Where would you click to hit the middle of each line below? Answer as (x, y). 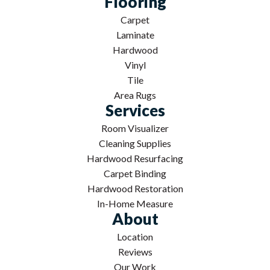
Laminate (135, 34)
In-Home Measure (135, 203)
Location (135, 236)
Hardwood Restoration (135, 188)
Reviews (135, 251)
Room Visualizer (135, 128)
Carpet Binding (135, 173)
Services (135, 110)
